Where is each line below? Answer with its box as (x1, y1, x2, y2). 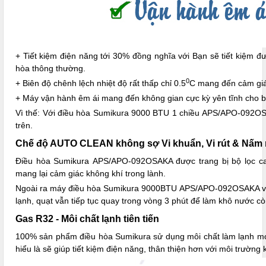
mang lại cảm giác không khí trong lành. (15, 169, 166, 179)
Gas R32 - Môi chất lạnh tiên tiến (15, 214, 159, 224)
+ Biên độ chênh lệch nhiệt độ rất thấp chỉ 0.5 (15, 78, 186, 88)
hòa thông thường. (15, 64, 85, 74)
